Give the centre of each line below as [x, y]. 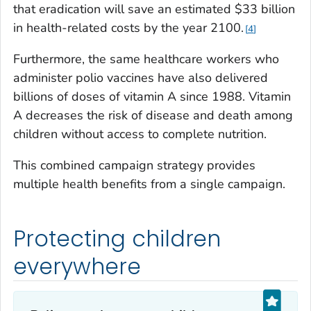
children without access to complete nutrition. [140, 134]
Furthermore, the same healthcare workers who [146, 59]
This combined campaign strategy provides [134, 166]
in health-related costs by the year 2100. [128, 28]
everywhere [77, 267]
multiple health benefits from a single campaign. [149, 184]
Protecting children [117, 239]
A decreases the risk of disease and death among [153, 116]
